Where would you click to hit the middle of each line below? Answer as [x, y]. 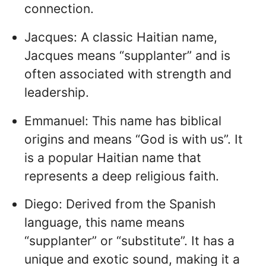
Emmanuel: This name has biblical [123, 121]
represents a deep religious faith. [122, 176]
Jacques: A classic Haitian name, [121, 37]
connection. [59, 9]
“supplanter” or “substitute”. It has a [129, 241]
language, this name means [104, 223]
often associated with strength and [128, 74]
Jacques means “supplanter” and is [127, 55]
